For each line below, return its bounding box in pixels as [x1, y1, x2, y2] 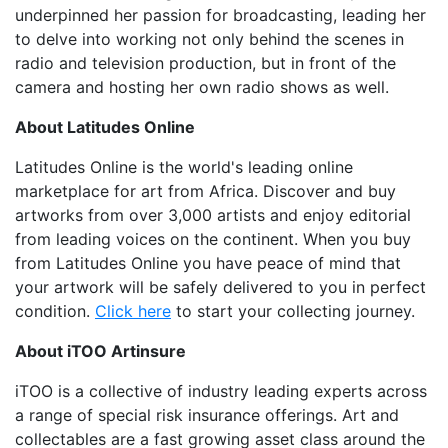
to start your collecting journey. [171, 301, 415, 322]
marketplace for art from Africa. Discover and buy [15, 181, 396, 202]
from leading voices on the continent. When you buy [15, 229, 411, 250]
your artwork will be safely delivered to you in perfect [15, 277, 426, 298]
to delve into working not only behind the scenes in [15, 29, 404, 50]
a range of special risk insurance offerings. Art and [15, 405, 399, 426]
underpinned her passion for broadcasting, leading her [15, 5, 426, 26]
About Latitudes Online [15, 117, 195, 138]
